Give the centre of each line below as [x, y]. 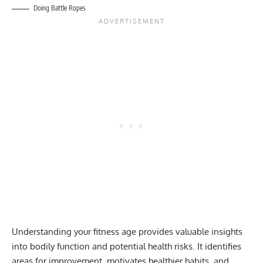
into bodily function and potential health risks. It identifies [127, 247]
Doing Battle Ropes [60, 8]
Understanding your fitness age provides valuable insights [127, 232]
